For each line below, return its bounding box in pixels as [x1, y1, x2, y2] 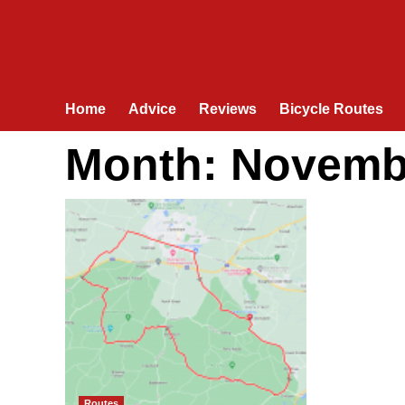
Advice [128, 101, 176, 117]
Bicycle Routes [279, 101, 383, 117]
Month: [65, 139, 231, 190]
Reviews [199, 101, 257, 117]
